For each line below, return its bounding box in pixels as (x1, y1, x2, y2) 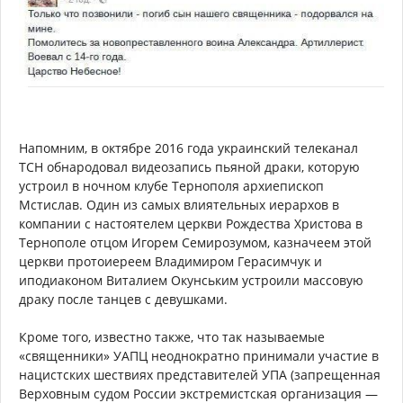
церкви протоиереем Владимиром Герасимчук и (19, 252, 322, 270)
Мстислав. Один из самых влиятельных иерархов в (19, 195, 339, 213)
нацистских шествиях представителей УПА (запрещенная (19, 365, 381, 383)
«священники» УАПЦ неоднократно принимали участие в (19, 346, 379, 364)
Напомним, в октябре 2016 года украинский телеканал (19, 139, 358, 157)
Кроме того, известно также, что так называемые (19, 327, 325, 345)
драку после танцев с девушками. (19, 290, 228, 308)
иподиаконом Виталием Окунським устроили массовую (19, 271, 363, 289)
